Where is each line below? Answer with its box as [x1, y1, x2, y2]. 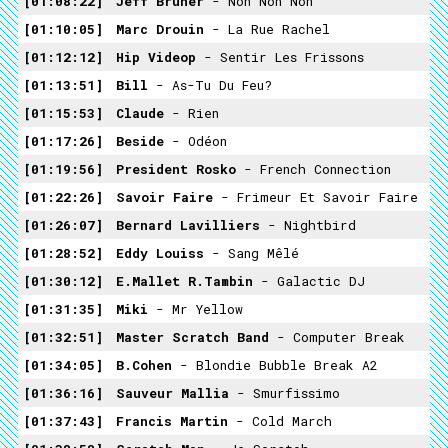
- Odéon [172, 132, 227, 150]
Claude [116, 104, 172, 122]
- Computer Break [277, 328, 405, 346]
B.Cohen [116, 356, 180, 374]
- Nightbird [268, 216, 356, 234]
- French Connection [244, 160, 391, 178]
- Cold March [236, 412, 332, 430]
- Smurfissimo [237, 384, 340, 402]
